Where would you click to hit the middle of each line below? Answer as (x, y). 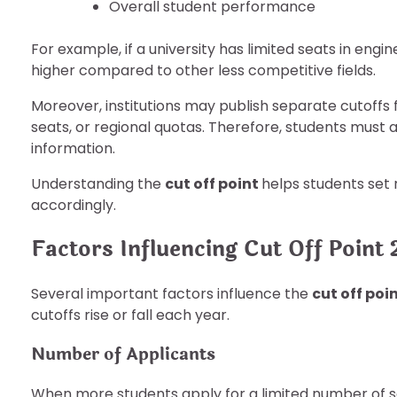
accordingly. (74, 205)
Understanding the (98, 183)
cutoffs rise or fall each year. (130, 315)
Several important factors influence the (171, 293)
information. (73, 148)
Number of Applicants (123, 354)
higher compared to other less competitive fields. (203, 70)
